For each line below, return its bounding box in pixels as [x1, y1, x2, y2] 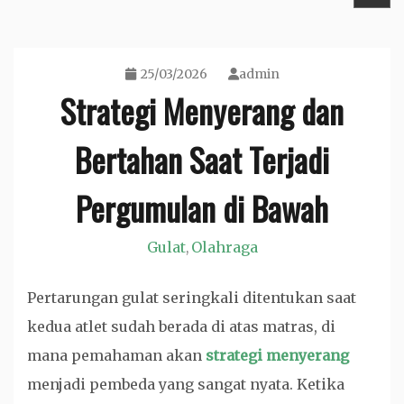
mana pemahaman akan [27, 346, 206, 364]
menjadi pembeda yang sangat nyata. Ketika [27, 375, 344, 393]
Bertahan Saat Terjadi [75, 135, 329, 183]
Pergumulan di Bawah [76, 184, 328, 232]
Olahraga [190, 238, 258, 256]
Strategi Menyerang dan [60, 87, 344, 134]
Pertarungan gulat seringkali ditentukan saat [27, 289, 356, 307]
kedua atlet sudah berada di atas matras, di [27, 317, 335, 335]
